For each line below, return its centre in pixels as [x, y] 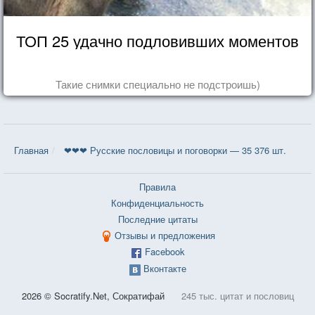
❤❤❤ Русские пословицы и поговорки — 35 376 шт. [175, 150]
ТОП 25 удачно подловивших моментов [157, 40]
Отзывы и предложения [165, 235]
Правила [157, 186]
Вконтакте [165, 268]
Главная [31, 150]
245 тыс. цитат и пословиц [237, 295]
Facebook [165, 252]
